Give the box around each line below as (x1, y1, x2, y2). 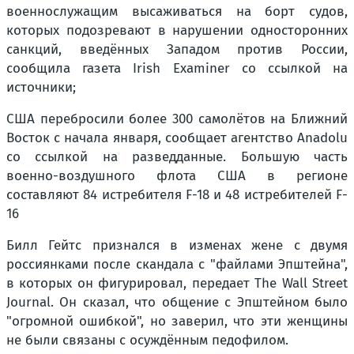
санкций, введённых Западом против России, (6, 41, 348, 58)
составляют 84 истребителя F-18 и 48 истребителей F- (6, 186, 348, 203)
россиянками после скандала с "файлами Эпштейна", (6, 256, 348, 273)
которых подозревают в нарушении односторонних (6, 22, 348, 39)
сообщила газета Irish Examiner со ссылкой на (6, 60, 348, 77)
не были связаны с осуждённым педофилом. (6, 332, 288, 348)
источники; (6, 79, 76, 96)
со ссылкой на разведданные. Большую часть (6, 149, 348, 165)
